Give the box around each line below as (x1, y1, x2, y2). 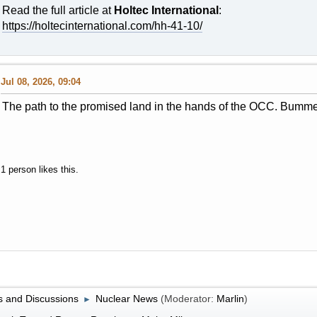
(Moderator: (160, 292, 217, 304)
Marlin (216, 292, 244, 304)
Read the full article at (1, 4, 114, 17)
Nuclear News (95, 292, 158, 304)
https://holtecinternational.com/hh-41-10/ (1, 20, 202, 33)
